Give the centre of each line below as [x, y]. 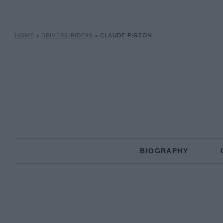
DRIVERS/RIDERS [67, 36]
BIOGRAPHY [164, 151]
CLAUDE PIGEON [126, 36]
